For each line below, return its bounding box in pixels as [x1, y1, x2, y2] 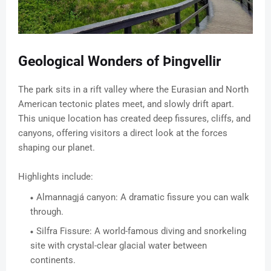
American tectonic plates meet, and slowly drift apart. [18, 99, 234, 110]
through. [30, 206, 64, 218]
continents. [30, 255, 76, 266]
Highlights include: [18, 171, 93, 183]
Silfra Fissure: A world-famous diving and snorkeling [36, 226, 246, 237]
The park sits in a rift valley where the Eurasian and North [18, 84, 249, 96]
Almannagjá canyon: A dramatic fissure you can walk [36, 192, 249, 203]
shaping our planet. [18, 142, 95, 154]
